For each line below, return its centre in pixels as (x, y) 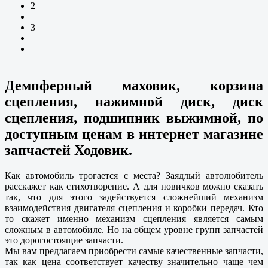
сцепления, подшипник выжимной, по (134, 118)
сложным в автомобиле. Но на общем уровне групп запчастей (134, 230)
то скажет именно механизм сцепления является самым (134, 219)
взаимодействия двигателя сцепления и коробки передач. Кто (134, 208)
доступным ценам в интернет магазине (134, 134)
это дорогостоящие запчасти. (65, 240)
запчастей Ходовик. (68, 150)
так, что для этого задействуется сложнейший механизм (134, 197)
